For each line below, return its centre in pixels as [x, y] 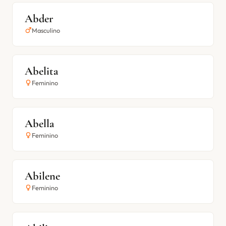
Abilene [42, 176]
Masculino [46, 30]
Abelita [41, 71]
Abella [39, 123]
